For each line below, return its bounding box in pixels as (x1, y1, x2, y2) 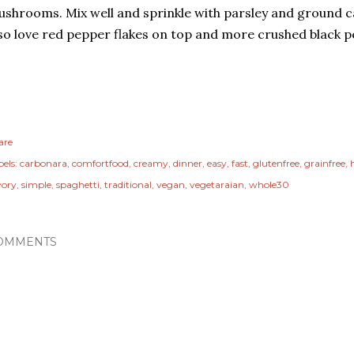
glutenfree (253, 157, 299, 169)
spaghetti (56, 179, 100, 190)
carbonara (20, 157, 67, 169)
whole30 (249, 179, 289, 190)
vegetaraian (190, 179, 244, 190)
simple (21, 179, 51, 190)
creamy (134, 157, 168, 169)
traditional (104, 179, 152, 190)
